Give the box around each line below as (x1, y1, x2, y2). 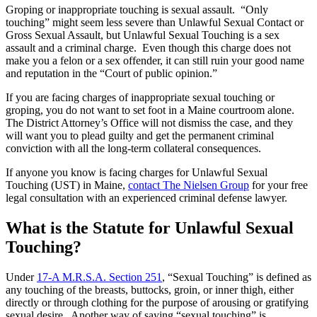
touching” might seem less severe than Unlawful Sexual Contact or (6, 16, 304, 29)
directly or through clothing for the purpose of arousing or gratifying (6, 296, 309, 309)
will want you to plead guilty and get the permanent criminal (6, 129, 274, 142)
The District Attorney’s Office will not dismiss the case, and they (6, 117, 293, 129)
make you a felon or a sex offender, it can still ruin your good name (6, 54, 304, 67)
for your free (249, 179, 308, 192)
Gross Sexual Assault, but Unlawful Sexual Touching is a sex (6, 29, 279, 42)
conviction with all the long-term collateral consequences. (6, 142, 267, 155)
